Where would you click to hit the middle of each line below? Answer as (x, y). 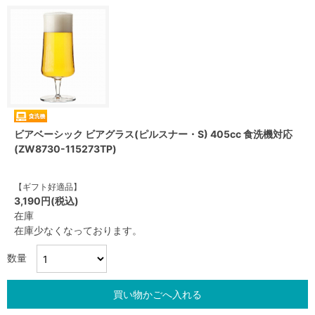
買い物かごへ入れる (157, 294)
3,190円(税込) (46, 201)
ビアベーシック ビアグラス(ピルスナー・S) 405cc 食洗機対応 (153, 134)
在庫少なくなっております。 (78, 230)
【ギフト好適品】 (48, 187)
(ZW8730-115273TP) (65, 149)
